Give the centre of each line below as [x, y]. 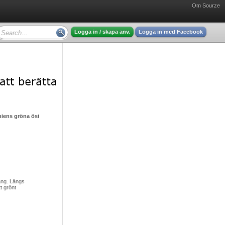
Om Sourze [206, 6]
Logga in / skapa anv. [102, 32]
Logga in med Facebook [171, 32]
